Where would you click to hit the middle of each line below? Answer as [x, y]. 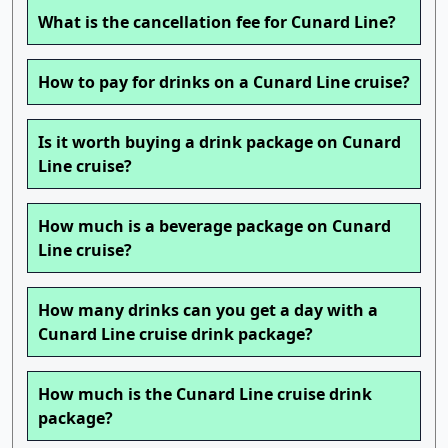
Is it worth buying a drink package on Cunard [219, 142]
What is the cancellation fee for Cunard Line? [217, 22]
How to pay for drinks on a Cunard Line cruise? [224, 82]
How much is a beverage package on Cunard [214, 226]
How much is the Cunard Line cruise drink [205, 394]
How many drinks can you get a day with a [208, 310]
